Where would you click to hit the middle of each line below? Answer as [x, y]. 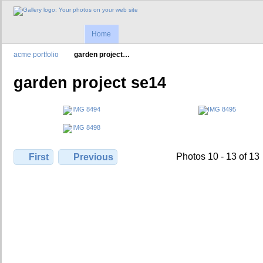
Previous [93, 157]
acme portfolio [36, 55]
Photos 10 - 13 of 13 [218, 156]
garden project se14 [90, 83]
